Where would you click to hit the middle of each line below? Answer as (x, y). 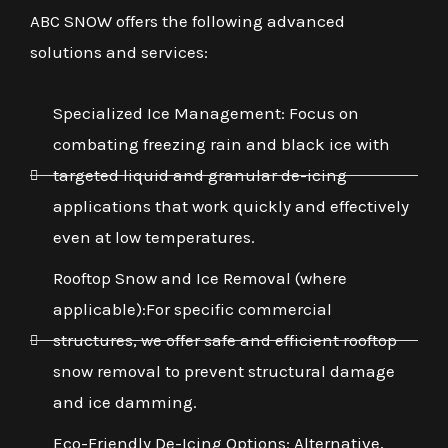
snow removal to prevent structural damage (223, 371)
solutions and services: (119, 52)
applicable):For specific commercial (192, 309)
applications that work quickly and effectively (230, 206)
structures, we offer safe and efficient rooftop (224, 340)
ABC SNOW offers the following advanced (187, 21)
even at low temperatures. (153, 237)
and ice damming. (124, 402)
